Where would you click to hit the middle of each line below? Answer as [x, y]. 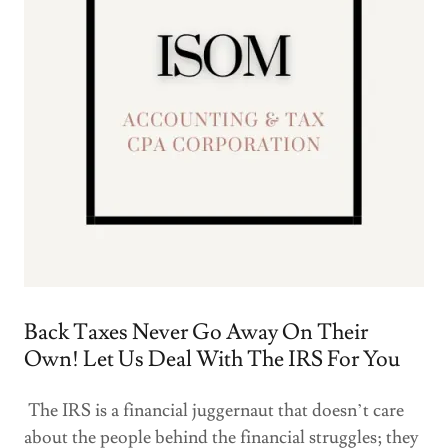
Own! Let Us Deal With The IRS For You [212, 359]
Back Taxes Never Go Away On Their [196, 332]
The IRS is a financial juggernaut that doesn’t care [214, 410]
